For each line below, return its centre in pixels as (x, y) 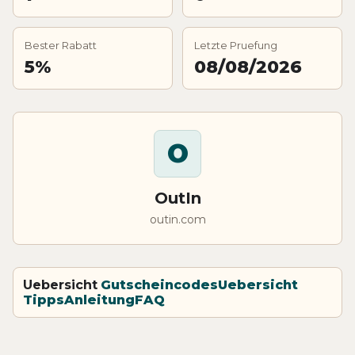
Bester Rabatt (61, 45)
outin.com (177, 219)
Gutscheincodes (159, 284)
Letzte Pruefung (236, 45)
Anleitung (99, 300)
